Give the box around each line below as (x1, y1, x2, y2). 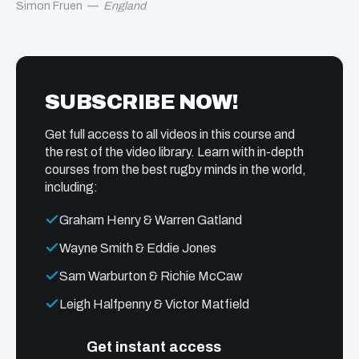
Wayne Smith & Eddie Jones (59, 240, 216, 255)
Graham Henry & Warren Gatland (59, 212, 242, 227)
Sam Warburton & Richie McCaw (59, 268, 243, 283)
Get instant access (86, 338, 221, 355)
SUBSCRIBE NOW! (45, 90, 239, 113)
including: (45, 179, 98, 194)
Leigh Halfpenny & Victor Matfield (59, 296, 249, 311)
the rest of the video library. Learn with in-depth (45, 144, 304, 159)
